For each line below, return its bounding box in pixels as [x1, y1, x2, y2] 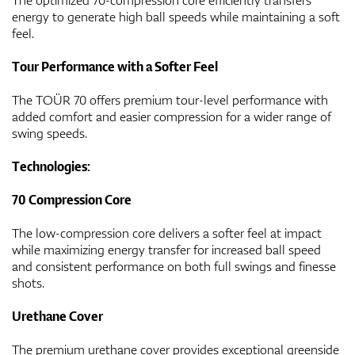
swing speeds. [12, 124, 87, 142]
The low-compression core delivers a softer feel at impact [12, 223, 322, 242]
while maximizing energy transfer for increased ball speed [12, 240, 321, 258]
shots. [12, 273, 44, 292]
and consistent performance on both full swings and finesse [12, 257, 336, 275]
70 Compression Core [12, 190, 132, 208]
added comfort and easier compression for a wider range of [12, 107, 331, 125]
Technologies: [12, 157, 90, 175]
